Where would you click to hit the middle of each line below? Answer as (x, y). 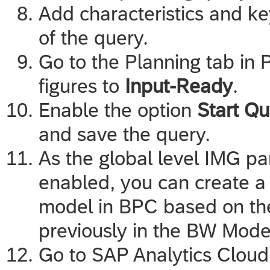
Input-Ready (179, 86)
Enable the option (118, 110)
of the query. (93, 37)
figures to (82, 86)
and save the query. (124, 134)
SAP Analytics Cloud (180, 254)
